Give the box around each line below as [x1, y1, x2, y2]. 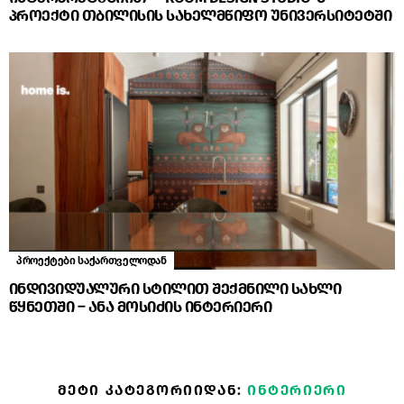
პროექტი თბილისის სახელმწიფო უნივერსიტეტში [9, 6, 392, 26]
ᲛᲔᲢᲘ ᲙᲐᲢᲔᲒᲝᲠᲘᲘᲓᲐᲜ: [57, 381, 248, 399]
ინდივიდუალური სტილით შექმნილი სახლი [9, 280, 342, 299]
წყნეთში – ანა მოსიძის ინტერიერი [9, 298, 272, 317]
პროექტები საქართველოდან [16, 254, 167, 268]
